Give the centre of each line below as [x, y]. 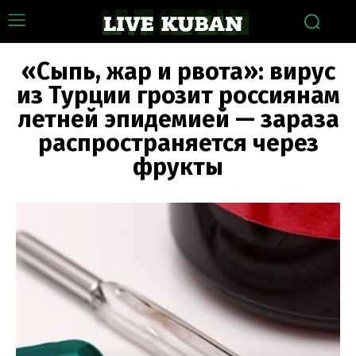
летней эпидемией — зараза [178, 119]
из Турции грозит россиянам [178, 95]
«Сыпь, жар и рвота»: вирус [178, 72]
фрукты [178, 167]
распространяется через [178, 143]
